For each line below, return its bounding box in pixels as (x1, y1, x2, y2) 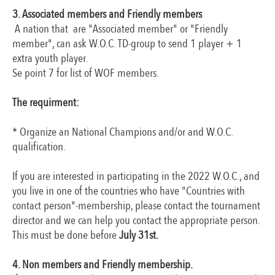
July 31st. (117, 227, 158, 243)
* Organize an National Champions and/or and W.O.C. (12, 124, 233, 140)
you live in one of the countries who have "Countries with (12, 183, 245, 199)
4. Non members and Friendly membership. (12, 257, 193, 273)
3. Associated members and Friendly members (12, 6, 202, 22)
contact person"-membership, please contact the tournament (12, 198, 260, 214)
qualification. (12, 139, 66, 155)
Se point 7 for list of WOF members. (12, 65, 159, 81)
